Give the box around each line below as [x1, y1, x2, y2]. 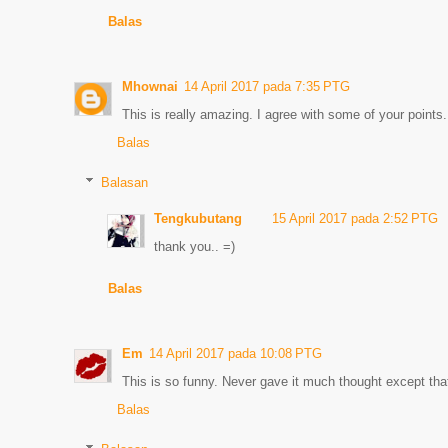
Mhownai [122, 79, 178, 94]
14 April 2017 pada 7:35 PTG [184, 79, 350, 94]
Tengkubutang [154, 210, 243, 226]
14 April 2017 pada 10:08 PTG [149, 346, 322, 361]
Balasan [100, 174, 148, 190]
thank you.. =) [154, 238, 236, 254]
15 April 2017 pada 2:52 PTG [272, 210, 439, 226]
